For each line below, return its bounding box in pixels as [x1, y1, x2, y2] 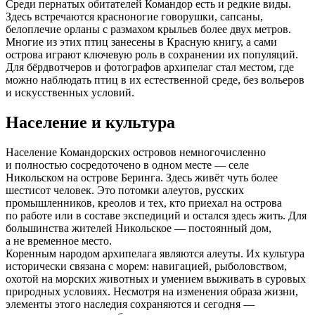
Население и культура [6, 112, 175, 131]
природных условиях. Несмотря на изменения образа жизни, [6, 285, 298, 297]
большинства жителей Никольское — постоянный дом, [6, 221, 271, 234]
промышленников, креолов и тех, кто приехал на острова [6, 196, 282, 209]
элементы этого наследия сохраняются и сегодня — [6, 297, 255, 310]
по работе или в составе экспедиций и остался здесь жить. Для [6, 209, 307, 221]
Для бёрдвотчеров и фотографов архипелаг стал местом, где [6, 60, 294, 73]
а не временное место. [6, 234, 112, 247]
